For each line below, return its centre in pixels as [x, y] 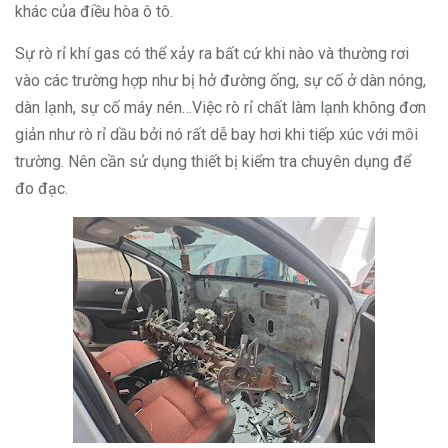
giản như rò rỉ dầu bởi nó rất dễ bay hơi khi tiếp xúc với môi [216, 134]
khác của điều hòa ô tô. [96, 11]
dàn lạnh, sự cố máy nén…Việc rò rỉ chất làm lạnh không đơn [220, 107]
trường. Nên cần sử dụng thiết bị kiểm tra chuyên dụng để [213, 161]
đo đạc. [41, 188]
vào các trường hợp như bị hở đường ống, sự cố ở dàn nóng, [220, 80]
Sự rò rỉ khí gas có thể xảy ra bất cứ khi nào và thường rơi [212, 53]
